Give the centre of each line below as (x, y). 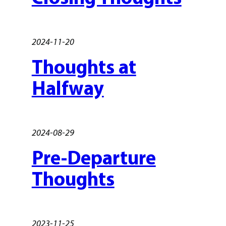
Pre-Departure (94, 158)
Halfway (68, 88)
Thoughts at (84, 67)
